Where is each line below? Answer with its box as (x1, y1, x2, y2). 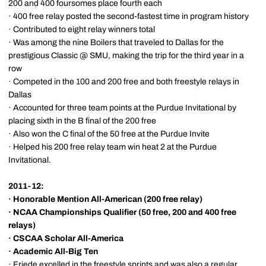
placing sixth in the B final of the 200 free (8, 116, 156, 125)
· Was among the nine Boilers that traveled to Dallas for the (8, 38, 224, 47)
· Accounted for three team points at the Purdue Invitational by (8, 103, 236, 112)
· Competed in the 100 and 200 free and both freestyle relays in (8, 77, 239, 86)
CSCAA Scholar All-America (13, 234, 123, 243)
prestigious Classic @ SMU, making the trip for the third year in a (8, 51, 244, 60)
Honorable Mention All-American (13, 195, 142, 204)
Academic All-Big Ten (13, 247, 98, 256)
